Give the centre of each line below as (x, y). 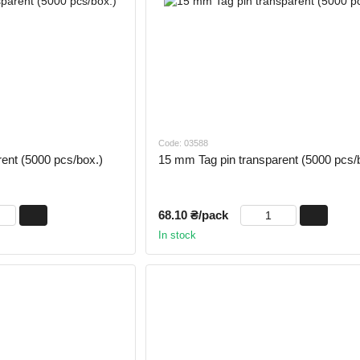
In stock (177, 235)
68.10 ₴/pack (193, 215)
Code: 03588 (183, 143)
